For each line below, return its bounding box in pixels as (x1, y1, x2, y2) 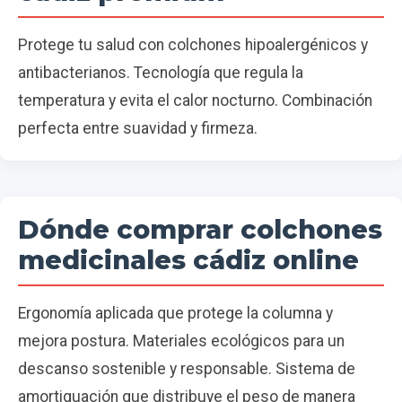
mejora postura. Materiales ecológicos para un (18, 331, 345, 350)
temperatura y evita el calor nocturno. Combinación (18, 91, 372, 109)
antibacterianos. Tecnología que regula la (18, 63, 303, 82)
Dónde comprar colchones (18, 213, 382, 245)
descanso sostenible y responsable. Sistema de (18, 359, 355, 378)
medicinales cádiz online (18, 243, 359, 275)
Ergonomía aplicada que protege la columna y (18, 303, 333, 322)
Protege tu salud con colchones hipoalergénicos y (18, 35, 368, 54)
